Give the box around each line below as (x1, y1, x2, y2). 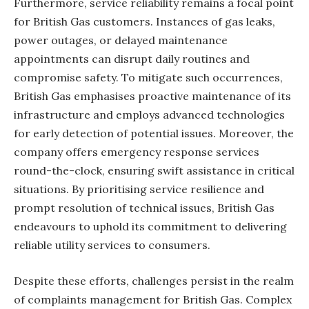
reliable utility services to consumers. (14, 238, 210, 252)
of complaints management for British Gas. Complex (14, 292, 292, 306)
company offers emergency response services (14, 145, 259, 159)
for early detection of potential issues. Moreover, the (14, 126, 294, 141)
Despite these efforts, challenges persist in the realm (14, 273, 294, 288)
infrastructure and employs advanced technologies (14, 108, 285, 122)
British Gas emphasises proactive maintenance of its (14, 89, 291, 103)
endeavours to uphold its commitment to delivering (14, 219, 287, 234)
